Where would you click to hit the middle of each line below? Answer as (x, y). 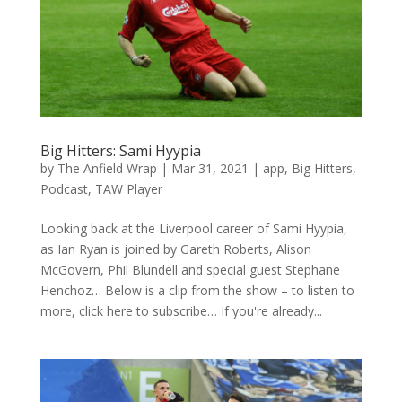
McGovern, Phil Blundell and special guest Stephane (190, 269)
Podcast (64, 188)
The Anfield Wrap (107, 168)
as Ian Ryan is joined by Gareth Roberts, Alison (175, 249)
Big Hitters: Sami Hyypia (120, 150)
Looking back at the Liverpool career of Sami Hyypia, (193, 228)
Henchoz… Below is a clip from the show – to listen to (197, 290)
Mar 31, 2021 (210, 168)
